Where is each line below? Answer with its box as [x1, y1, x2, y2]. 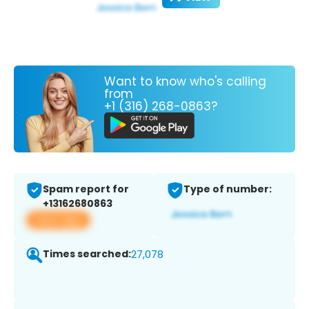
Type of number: [183, 182, 272, 197]
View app [34, 212, 82, 228]
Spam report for [43, 182, 129, 197]
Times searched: [43, 247, 131, 261]
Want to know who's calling [104, 72, 266, 90]
